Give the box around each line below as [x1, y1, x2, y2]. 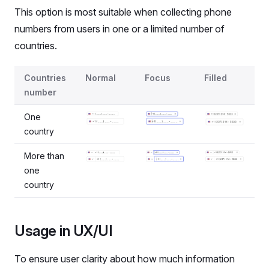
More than [24, 151, 64, 161]
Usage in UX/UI [14, 222, 113, 240]
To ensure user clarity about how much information [14, 253, 235, 265]
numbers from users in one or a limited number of [14, 23, 225, 35]
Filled [204, 73, 227, 83]
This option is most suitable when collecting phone [14, 6, 232, 18]
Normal [85, 73, 116, 83]
